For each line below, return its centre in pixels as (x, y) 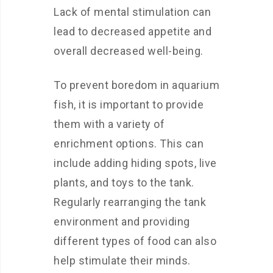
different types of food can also (135, 241)
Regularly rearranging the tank (130, 202)
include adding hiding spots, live (135, 163)
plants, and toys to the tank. (124, 183)
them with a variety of (109, 124)
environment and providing (122, 222)
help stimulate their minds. (122, 261)
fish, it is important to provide (129, 105)
